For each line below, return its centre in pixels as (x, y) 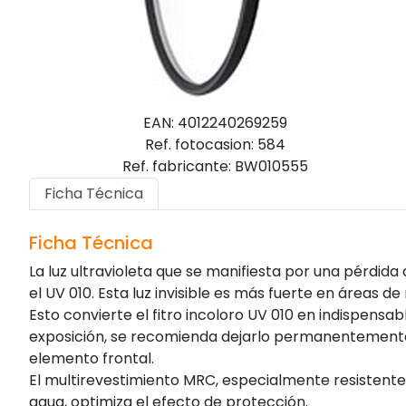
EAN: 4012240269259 (215, 123)
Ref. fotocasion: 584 (215, 145)
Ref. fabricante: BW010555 (215, 166)
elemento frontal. (92, 358)
